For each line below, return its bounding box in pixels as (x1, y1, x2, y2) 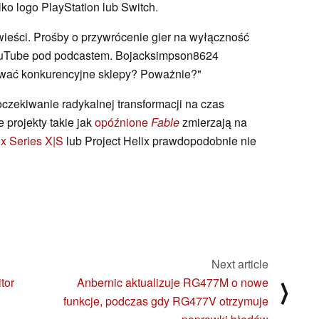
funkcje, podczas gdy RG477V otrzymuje (63, 293, 268, 310)
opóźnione (95, 114, 151, 131)
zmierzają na (179, 114, 247, 131)
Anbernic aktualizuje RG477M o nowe (77, 274, 268, 291)
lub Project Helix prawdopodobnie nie (63, 132, 256, 150)
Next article (211, 256, 268, 273)
